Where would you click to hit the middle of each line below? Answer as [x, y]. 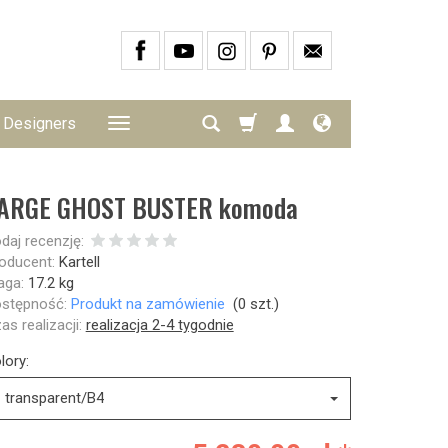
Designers [39, 123]
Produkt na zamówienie [147, 304]
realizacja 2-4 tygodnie [159, 325]
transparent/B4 [54, 398]
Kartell [79, 262]
